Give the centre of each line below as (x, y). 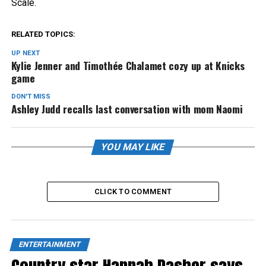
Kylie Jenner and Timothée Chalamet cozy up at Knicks (128, 65)
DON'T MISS (31, 96)
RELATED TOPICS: (43, 34)
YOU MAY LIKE (133, 147)
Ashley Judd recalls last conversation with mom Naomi (127, 109)
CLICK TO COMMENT (133, 191)
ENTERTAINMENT (50, 244)
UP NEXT (25, 53)
